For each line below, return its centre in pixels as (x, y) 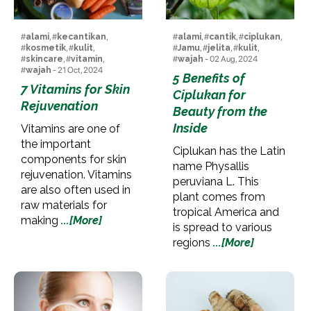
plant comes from (219, 196)
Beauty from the (220, 111)
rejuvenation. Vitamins (76, 174)
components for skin (74, 159)
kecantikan (82, 36)
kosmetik (46, 48)
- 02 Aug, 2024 (230, 59)
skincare (44, 59)
